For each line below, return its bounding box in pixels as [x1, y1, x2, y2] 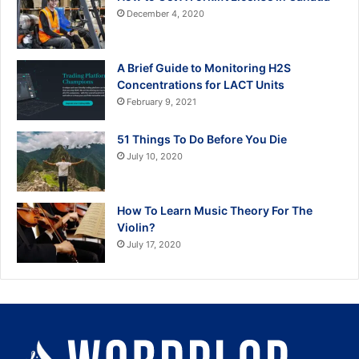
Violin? [117, 220, 155, 235]
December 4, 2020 [127, 8, 204, 20]
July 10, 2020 [127, 151, 183, 163]
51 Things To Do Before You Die [117, 132, 287, 147]
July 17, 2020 [127, 239, 181, 251]
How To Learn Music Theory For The [117, 204, 313, 218]
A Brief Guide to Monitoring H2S [117, 61, 291, 75]
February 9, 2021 [127, 96, 196, 108]
